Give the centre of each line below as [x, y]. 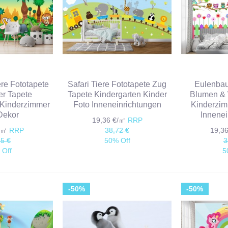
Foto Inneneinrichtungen [117, 105]
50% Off [117, 141]
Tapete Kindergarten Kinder [117, 95]
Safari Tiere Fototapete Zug [117, 84]
